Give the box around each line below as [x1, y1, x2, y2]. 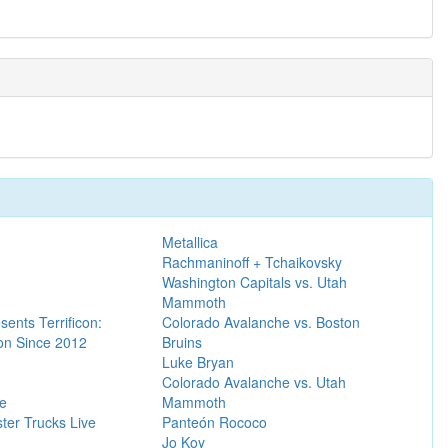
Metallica [161, 231, 218, 252]
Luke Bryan [161, 351, 234, 372]
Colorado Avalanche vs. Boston [161, 311, 360, 332]
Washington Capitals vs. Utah [161, 271, 347, 292]
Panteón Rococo [161, 411, 267, 432]
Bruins [161, 331, 202, 352]
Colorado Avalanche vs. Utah [161, 371, 346, 392]
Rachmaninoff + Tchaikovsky [161, 251, 342, 272]
